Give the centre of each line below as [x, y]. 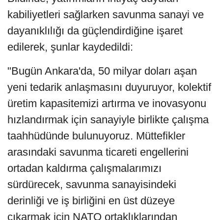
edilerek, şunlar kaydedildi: [70, 47]
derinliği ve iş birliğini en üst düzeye [91, 201]
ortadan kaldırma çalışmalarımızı [84, 168]
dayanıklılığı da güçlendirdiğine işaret [95, 31]
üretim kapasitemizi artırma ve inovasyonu [107, 104]
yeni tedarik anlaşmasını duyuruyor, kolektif [109, 87]
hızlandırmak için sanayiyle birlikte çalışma [108, 120]
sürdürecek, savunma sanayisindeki [92, 185]
